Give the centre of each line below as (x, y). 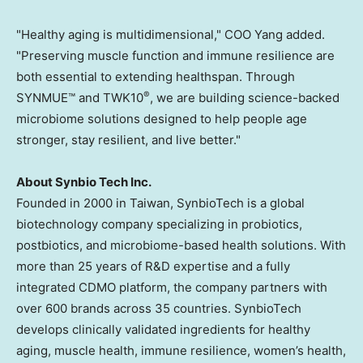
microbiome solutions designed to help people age (162, 119)
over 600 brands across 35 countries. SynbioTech (159, 309)
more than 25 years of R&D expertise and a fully (153, 267)
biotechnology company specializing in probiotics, (159, 224)
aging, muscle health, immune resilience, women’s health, (181, 351)
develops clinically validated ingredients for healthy (163, 330)
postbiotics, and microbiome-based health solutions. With (181, 246)
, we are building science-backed (245, 98)
